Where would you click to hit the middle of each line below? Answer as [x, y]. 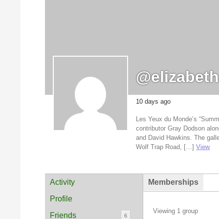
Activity [63, 182]
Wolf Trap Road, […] [166, 147]
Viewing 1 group [176, 211]
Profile [61, 199]
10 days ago [153, 102]
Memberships [174, 182]
